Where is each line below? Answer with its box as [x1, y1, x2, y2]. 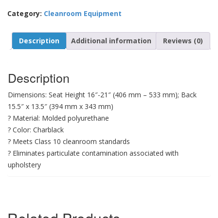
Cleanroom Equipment [44, 9, 122, 18]
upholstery [8, 160, 41, 169]
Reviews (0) [163, 36, 203, 45]
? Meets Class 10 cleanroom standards [8, 136, 130, 146]
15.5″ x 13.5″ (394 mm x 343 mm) [8, 101, 113, 111]
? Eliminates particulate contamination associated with [8, 148, 179, 158]
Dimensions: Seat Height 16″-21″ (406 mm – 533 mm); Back [8, 90, 197, 99]
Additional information [71, 36, 151, 45]
